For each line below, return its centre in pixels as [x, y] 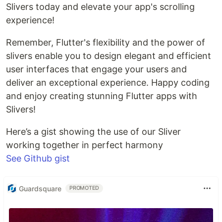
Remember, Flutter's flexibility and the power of [106, 43]
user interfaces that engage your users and [96, 69]
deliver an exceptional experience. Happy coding [108, 83]
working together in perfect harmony [84, 145]
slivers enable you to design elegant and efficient [109, 56]
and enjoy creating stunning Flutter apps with [102, 96]
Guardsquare [40, 188]
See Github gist [38, 159]
